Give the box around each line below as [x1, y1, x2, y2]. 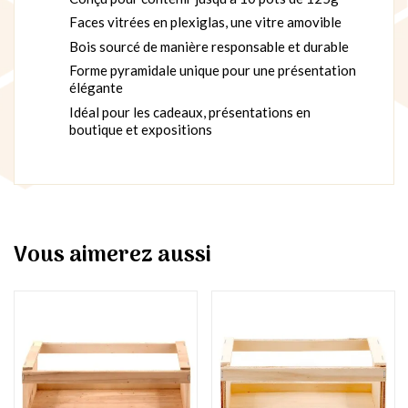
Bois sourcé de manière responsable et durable [69, 37, 349, 55]
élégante [69, 79, 123, 97]
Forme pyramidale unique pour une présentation [69, 62, 356, 79]
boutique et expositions [69, 120, 212, 138]
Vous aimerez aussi [14, 237, 211, 273]
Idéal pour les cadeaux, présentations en [69, 103, 311, 120]
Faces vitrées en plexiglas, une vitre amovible [69, 14, 342, 31]
